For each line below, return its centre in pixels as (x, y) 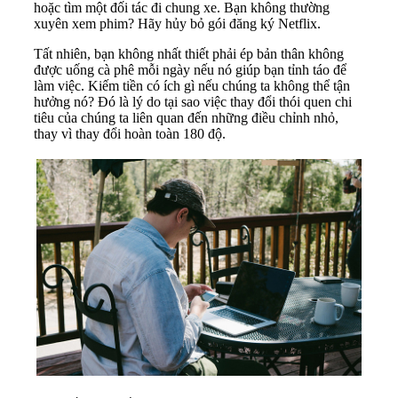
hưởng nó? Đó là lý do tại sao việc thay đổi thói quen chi (193, 102)
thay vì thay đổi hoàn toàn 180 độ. (130, 134)
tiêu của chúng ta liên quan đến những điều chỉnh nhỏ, (186, 118)
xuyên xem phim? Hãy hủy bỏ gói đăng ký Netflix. (177, 24)
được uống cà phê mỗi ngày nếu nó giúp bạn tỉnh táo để (190, 70)
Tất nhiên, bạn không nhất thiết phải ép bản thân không (189, 54)
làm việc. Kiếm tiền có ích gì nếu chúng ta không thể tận (192, 86)
